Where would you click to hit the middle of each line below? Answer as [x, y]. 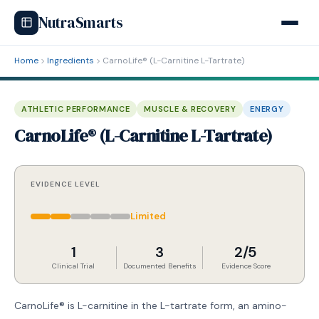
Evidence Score [246, 266]
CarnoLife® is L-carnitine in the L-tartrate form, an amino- [151, 305]
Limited [148, 216]
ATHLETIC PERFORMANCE [76, 109]
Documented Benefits [159, 266]
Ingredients [70, 61]
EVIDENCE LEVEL [66, 184]
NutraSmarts [81, 22]
